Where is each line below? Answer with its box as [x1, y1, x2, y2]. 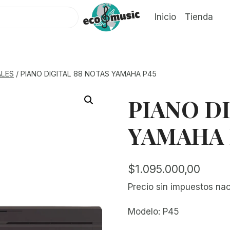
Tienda [184, 12, 213, 23]
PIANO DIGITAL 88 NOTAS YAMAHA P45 [21, 69, 157, 78]
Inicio [154, 12, 176, 23]
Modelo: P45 [127, 206, 179, 217]
